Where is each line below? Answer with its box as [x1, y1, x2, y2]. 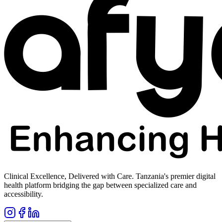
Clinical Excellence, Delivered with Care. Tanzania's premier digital [4, 172, 216, 181]
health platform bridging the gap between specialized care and [4, 181, 197, 190]
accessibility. [4, 190, 43, 199]
